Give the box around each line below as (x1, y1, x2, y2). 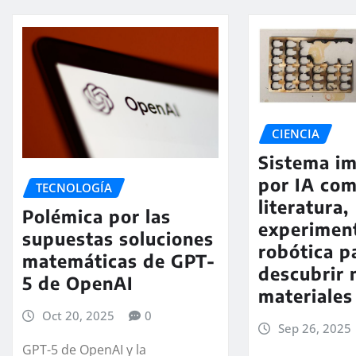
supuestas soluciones (22, 227, 214, 250)
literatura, (258, 195, 350, 219)
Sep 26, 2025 (277, 320, 351, 337)
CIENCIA (272, 125, 320, 141)
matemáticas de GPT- (22, 250, 215, 273)
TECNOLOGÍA (36, 179, 112, 195)
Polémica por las (22, 205, 171, 228)
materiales (258, 284, 354, 308)
